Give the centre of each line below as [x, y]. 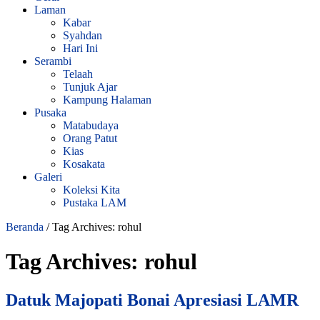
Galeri [48, 176]
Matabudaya [91, 125]
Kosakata [84, 164]
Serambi [53, 61]
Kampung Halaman [107, 99]
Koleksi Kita [91, 189]
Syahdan [82, 35]
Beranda [25, 226]
